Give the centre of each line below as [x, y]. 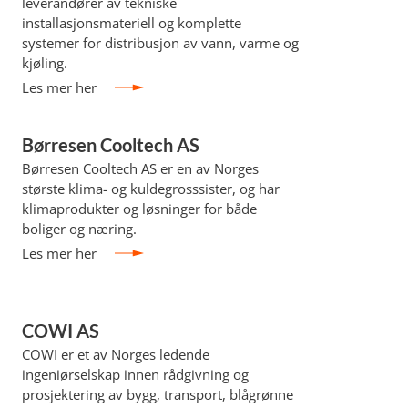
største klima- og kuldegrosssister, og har [150, 189]
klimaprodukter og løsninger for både [139, 209]
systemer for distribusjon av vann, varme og [160, 43]
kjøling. [44, 63]
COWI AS [60, 331]
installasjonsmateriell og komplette [131, 23]
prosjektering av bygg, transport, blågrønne [157, 394]
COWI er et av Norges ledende [115, 354]
